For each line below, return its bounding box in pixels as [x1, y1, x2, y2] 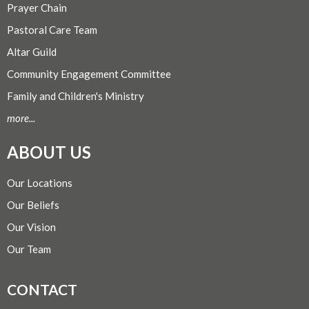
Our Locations [7, 176, 72, 189]
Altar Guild [7, 46, 57, 59]
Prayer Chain [7, 1, 67, 14]
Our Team [7, 242, 51, 255]
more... [7, 112, 35, 125]
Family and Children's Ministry [7, 90, 144, 103]
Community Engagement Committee [7, 68, 171, 81]
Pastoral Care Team [7, 23, 97, 37]
